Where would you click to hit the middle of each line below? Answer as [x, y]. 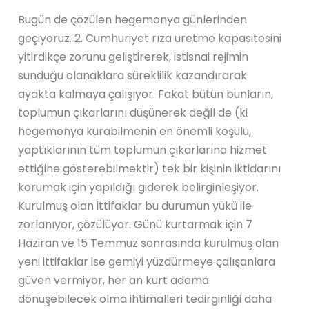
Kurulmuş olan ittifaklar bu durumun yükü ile [135, 206]
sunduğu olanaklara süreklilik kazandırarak [133, 75]
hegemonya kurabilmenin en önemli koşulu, [135, 131]
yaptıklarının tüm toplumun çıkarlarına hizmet [143, 150]
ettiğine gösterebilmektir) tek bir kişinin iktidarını [150, 168]
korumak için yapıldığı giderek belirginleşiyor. [139, 187]
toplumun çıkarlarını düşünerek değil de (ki [133, 112]
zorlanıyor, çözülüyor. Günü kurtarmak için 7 [136, 224]
